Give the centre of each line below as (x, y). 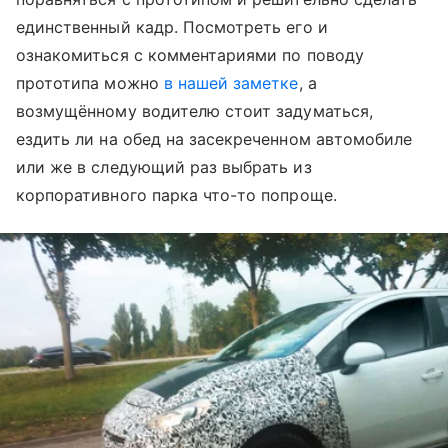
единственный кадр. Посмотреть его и (172, 26)
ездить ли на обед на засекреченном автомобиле (214, 138)
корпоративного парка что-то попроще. (176, 194)
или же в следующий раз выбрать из (164, 166)
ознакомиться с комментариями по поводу (190, 54)
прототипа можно (90, 82)
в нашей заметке (231, 82)
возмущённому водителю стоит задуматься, (194, 110)
